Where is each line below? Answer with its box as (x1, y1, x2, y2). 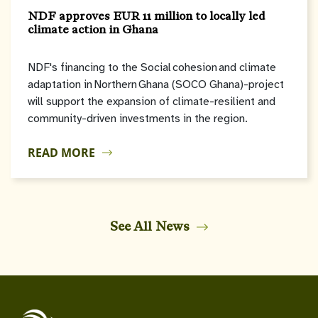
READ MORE (28, 145, 95, 161)
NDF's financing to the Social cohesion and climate (28, 60, 276, 75)
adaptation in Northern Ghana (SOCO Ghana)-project (28, 77, 284, 92)
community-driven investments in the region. (28, 111, 248, 126)
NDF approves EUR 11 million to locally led (28, 9, 265, 23)
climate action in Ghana (28, 23, 158, 37)
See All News (110, 219, 190, 235)
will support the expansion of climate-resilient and (28, 94, 275, 109)
